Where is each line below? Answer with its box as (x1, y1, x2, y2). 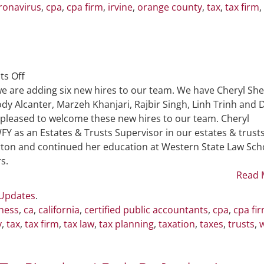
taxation (159, 217, 195, 230)
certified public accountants (84, 203, 208, 216)
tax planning (99, 217, 154, 230)
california (38, 203, 80, 216)
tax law (64, 217, 94, 230)
